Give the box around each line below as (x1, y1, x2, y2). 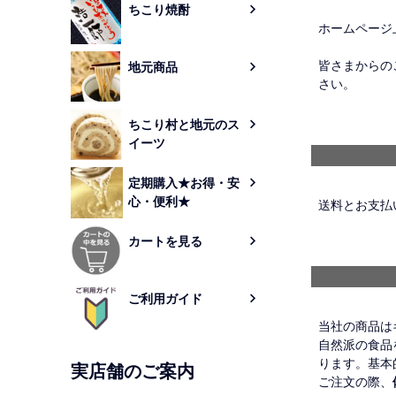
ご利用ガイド (128, 291, 202, 306)
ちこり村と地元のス (128, 117, 240, 132)
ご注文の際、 (318, 374, 392, 389)
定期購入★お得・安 (128, 175, 240, 190)
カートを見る (128, 233, 202, 248)
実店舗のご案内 (71, 362, 194, 382)
